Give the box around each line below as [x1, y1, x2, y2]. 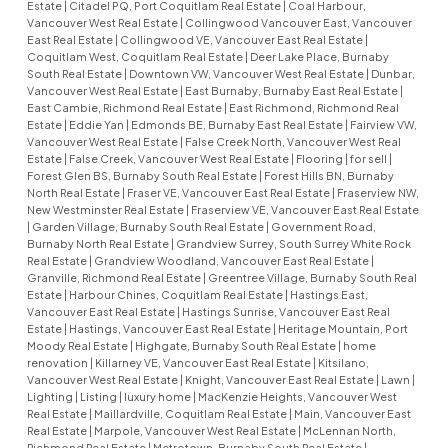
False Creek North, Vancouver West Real [184, 135, 401, 149]
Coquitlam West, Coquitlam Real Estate [26, 50, 245, 64]
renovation [26, 356, 90, 370]
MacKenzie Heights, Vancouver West [197, 390, 397, 404]
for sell [349, 152, 389, 166]
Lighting [26, 390, 75, 404]
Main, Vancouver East [293, 407, 411, 421]
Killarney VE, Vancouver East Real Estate [94, 356, 313, 370]
